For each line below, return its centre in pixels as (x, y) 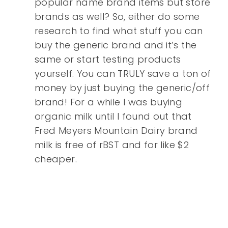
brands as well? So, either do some (117, 17)
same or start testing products (108, 60)
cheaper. (56, 159)
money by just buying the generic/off (122, 88)
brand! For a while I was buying (109, 102)
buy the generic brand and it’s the (116, 45)
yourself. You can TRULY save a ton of (123, 74)
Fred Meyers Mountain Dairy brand (116, 131)
